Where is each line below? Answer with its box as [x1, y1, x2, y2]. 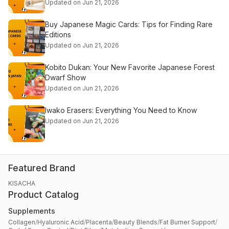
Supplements [8, 207, 55, 216]
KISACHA [8, 179, 35, 188]
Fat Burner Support [159, 218, 215, 226]
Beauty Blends [114, 218, 157, 226]
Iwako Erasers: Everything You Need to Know [45, 106, 197, 115]
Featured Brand [8, 163, 75, 174]
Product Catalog [8, 189, 79, 200]
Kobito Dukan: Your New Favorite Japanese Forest [45, 63, 215, 72]
